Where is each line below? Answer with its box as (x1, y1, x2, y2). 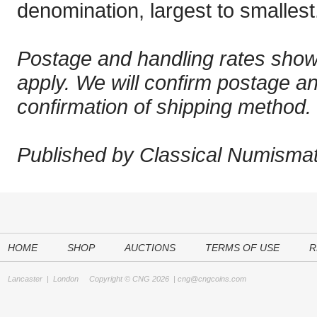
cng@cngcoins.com (178, 275, 246, 283)
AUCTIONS (125, 242, 175, 253)
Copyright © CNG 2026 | (79, 275, 178, 283)
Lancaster (8, 275, 42, 283)
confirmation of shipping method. (17, 95, 311, 118)
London (53, 275, 79, 283)
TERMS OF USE (205, 242, 279, 253)
